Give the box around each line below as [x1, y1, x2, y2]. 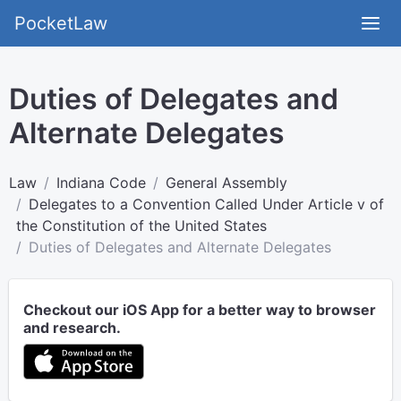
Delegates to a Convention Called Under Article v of [29, 195, 384, 213]
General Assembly [166, 174, 287, 192]
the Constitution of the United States [16, 217, 267, 235]
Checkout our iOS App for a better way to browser [23, 301, 376, 319]
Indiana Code [56, 174, 146, 192]
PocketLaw [14, 13, 107, 34]
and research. [23, 319, 121, 337]
